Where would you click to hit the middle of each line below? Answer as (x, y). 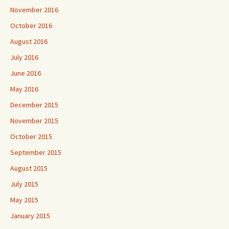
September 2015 (36, 152)
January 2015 (30, 216)
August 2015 (29, 168)
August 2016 (29, 41)
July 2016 (24, 57)
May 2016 (24, 89)
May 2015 (24, 200)
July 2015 (24, 184)
